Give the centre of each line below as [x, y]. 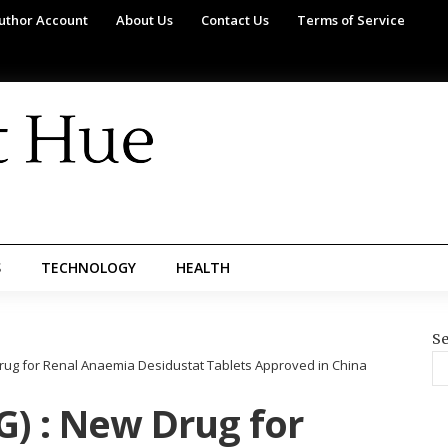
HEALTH [203, 267]
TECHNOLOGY [88, 267]
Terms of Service [351, 20]
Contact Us [235, 20]
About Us [144, 20]
